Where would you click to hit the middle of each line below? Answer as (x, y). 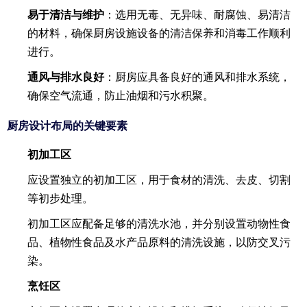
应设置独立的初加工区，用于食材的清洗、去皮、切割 (159, 180)
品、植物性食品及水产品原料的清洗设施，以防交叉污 (159, 242)
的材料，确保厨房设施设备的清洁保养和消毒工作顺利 (159, 33)
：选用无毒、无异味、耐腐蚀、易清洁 (197, 15)
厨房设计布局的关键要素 (67, 126)
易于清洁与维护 (66, 15)
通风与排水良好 (66, 77)
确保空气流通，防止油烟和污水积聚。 (121, 96)
